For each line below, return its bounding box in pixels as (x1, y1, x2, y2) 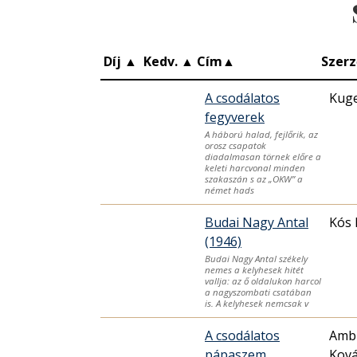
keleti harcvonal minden (205, 161, 305, 174)
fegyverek (205, 108, 265, 126)
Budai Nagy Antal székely (205, 252, 308, 265)
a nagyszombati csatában (205, 285, 312, 298)
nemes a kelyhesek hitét (205, 263, 304, 276)
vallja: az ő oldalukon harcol (205, 274, 321, 287)
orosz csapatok (205, 139, 266, 151)
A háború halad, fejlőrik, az (205, 127, 318, 140)
